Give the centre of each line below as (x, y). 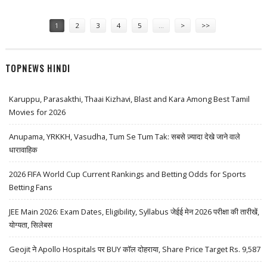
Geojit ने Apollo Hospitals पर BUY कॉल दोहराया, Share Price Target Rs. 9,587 (135, 249)
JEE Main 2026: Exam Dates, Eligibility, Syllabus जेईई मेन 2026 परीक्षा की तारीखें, (134, 211)
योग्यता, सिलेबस (31, 224)
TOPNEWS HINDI (38, 68)
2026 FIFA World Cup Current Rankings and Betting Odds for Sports (128, 174)
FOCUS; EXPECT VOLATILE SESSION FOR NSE (117, 6)
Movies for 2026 (38, 112)
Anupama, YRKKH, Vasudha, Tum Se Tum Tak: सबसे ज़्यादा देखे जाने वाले (125, 136)
